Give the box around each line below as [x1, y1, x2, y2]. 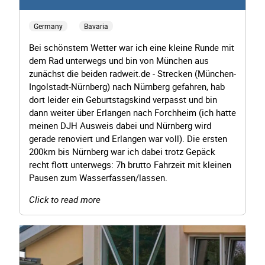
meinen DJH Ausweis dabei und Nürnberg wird [29, 119, 211, 131]
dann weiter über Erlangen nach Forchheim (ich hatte [29, 106, 236, 118]
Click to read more [29, 193, 101, 205]
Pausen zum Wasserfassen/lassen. [29, 171, 167, 183]
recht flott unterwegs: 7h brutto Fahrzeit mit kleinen [29, 158, 231, 170]
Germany [34, 21, 63, 31]
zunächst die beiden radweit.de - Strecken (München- [29, 67, 236, 79]
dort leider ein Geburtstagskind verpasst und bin [29, 93, 217, 105]
